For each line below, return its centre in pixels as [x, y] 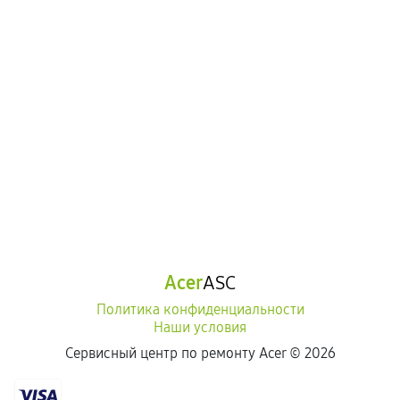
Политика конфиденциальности [200, 309]
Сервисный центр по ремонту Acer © [184, 353]
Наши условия [200, 327]
